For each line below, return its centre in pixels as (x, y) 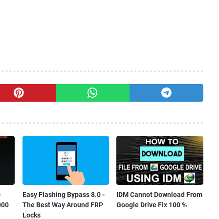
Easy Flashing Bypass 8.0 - (63, 195)
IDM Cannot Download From (160, 195)
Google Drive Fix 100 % (152, 205)
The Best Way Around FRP (63, 205)
